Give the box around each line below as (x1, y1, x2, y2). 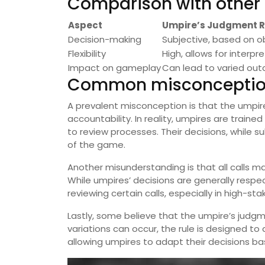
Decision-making (68, 33, 141, 46)
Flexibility (68, 47, 106, 60)
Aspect (68, 19, 102, 32)
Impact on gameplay (68, 62, 161, 75)
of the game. (67, 138, 125, 151)
